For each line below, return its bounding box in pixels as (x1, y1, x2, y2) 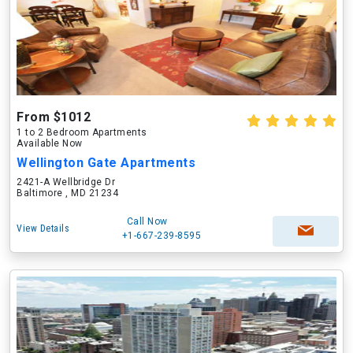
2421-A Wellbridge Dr (17, 176, 115, 188)
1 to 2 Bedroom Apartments (17, 127, 147, 138)
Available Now (17, 138, 83, 149)
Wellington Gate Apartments (17, 155, 195, 170)
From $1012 (17, 110, 91, 124)
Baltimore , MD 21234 (17, 188, 118, 199)
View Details (17, 223, 69, 234)
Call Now (126, 216, 168, 227)
